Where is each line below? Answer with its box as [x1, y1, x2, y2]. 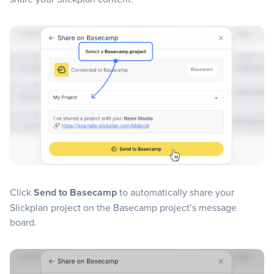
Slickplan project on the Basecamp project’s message [10, 201, 237, 215]
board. [10, 215, 37, 229]
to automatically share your [117, 185, 234, 199]
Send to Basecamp [34, 185, 117, 200]
